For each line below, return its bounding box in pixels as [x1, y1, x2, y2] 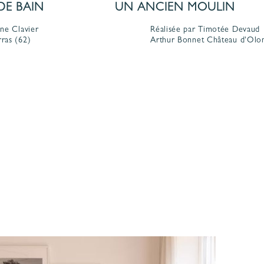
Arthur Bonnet [150, 36, 204, 45]
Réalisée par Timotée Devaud [150, 25, 260, 34]
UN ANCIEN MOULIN [115, 2, 236, 14]
